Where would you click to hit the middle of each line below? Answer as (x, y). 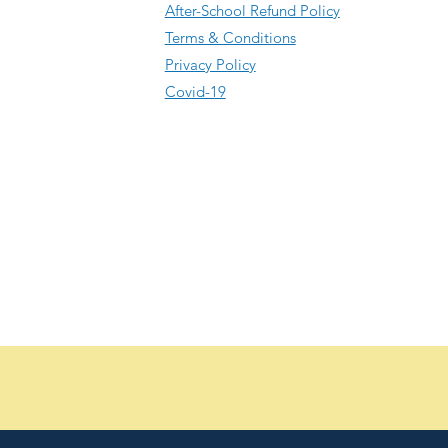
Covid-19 (195, 91)
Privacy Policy (210, 64)
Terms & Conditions (230, 37)
